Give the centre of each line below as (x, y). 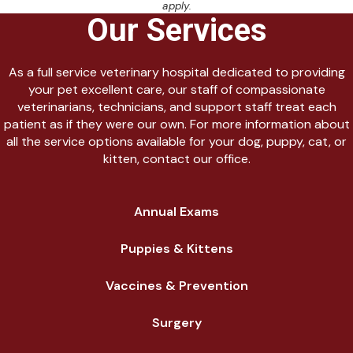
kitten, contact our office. (176, 158)
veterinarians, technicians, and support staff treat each (176, 106)
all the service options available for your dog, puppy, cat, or (176, 141)
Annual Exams (176, 211)
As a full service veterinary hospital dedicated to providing (176, 72)
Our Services (176, 30)
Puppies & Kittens (176, 248)
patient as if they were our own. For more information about (176, 124)
